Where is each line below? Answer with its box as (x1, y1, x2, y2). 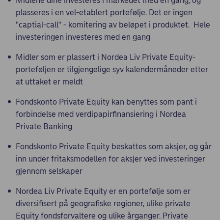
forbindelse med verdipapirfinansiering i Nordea (16, 110, 186, 119)
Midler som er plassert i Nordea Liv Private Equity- (16, 53, 195, 62)
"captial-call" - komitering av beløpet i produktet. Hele (16, 20, 210, 29)
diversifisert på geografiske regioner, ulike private (16, 199, 191, 208)
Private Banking (16, 122, 72, 131)
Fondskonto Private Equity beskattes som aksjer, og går (16, 142, 212, 151)
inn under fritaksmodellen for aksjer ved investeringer (16, 154, 205, 164)
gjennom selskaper (16, 166, 82, 176)
